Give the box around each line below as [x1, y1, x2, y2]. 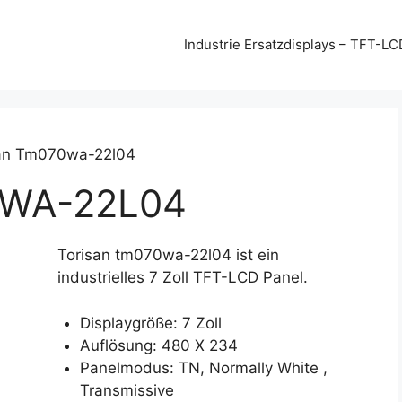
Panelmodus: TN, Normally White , [80, 358, 328, 377]
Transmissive [80, 380, 175, 399]
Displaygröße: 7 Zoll [80, 313, 223, 332]
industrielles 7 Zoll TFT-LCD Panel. [57, 268, 308, 286]
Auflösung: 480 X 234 [80, 336, 239, 354]
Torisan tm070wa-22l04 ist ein [57, 246, 279, 264]
